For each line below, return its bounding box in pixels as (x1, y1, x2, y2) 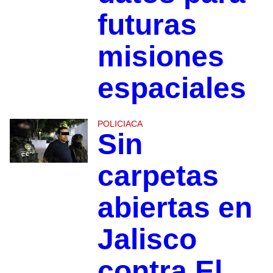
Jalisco (97, 223, 197, 256)
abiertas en (97, 191, 252, 224)
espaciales (97, 72, 246, 105)
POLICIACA (97, 119, 143, 129)
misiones (97, 40, 224, 73)
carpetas (97, 160, 219, 193)
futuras (97, 9, 197, 41)
